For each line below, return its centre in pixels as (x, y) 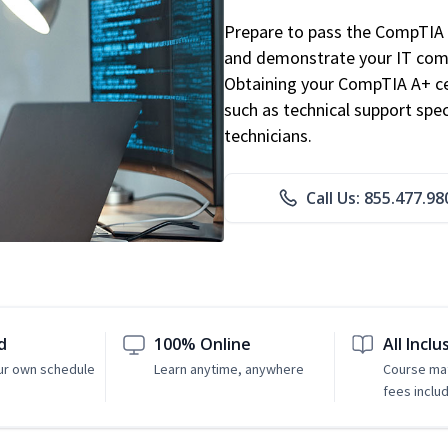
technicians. (268, 136)
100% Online (203, 344)
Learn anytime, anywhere (229, 369)
